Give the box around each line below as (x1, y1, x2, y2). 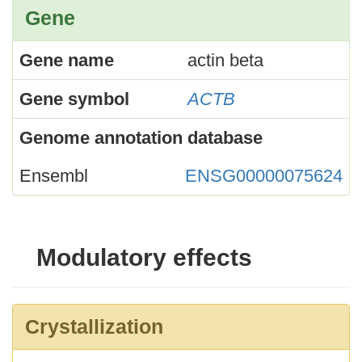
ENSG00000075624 (185, 165, 343, 186)
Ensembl (19, 165, 88, 186)
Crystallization (25, 314, 163, 338)
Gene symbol (19, 88, 129, 109)
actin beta (187, 49, 263, 70)
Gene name (19, 49, 114, 70)
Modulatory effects (36, 243, 252, 271)
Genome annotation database (19, 127, 263, 148)
